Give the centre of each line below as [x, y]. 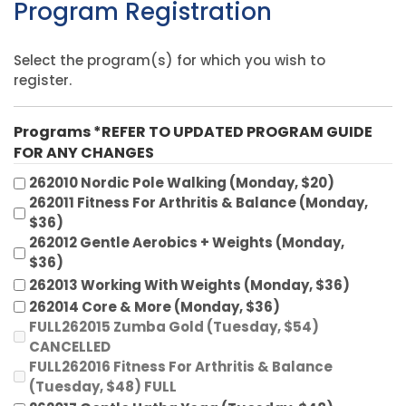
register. [43, 80]
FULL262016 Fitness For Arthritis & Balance [181, 366]
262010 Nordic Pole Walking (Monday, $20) [182, 183]
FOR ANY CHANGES [84, 153]
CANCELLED [70, 346]
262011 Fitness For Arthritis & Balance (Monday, [198, 203]
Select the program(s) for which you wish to [169, 60]
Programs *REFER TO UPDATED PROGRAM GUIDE [193, 132]
